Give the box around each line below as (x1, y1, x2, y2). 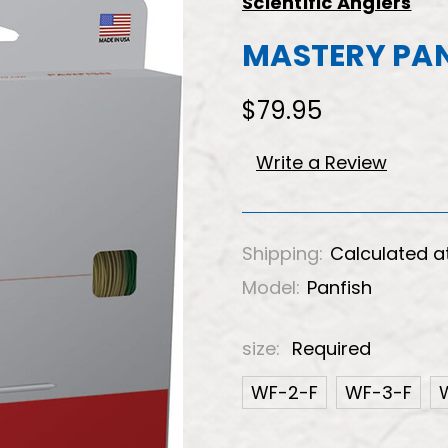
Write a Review (256, 149, 387, 175)
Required (292, 335, 371, 361)
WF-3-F (345, 379, 412, 405)
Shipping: (242, 240, 323, 266)
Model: (242, 274, 300, 300)
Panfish (307, 274, 372, 300)
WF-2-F (251, 379, 318, 405)
